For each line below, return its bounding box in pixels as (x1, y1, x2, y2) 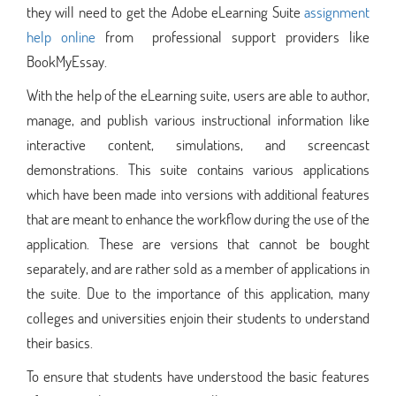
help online (27, 26, 95, 47)
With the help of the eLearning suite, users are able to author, (27, 84, 369, 105)
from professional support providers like (95, 26, 370, 47)
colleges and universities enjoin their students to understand (27, 307, 369, 328)
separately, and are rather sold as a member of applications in (27, 257, 369, 278)
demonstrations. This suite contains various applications (27, 158, 369, 179)
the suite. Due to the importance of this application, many (27, 282, 369, 303)
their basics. (27, 331, 93, 353)
